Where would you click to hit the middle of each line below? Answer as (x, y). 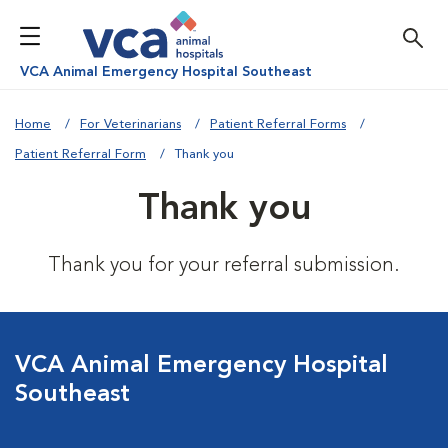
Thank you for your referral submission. (224, 266)
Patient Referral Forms (278, 124)
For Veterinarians (130, 124)
